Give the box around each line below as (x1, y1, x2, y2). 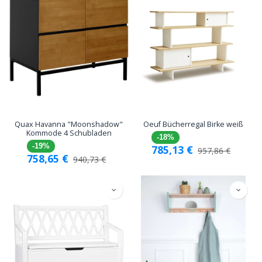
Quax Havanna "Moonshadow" (15, 119, 123, 129)
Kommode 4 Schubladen (26, 127, 112, 138)
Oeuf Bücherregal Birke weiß (143, 119, 243, 129)
